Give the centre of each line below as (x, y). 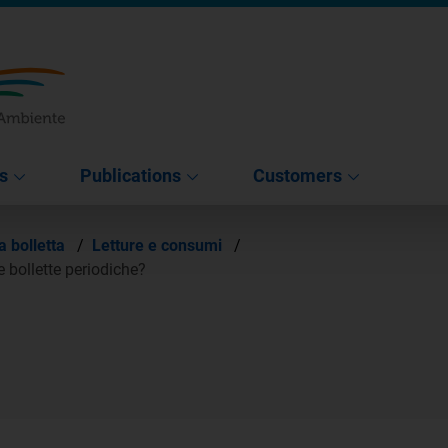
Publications (130, 175)
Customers (297, 175)
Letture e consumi (159, 245)
